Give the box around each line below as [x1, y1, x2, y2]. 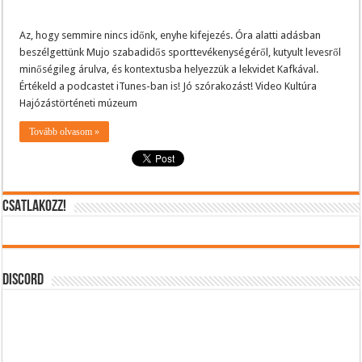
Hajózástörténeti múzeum [19, 96, 138, 109]
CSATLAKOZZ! [2, 198, 67, 215]
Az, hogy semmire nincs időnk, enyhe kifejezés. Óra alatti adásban [19, 28, 322, 41]
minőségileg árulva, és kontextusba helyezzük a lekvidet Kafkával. [19, 62, 319, 75]
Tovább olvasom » [29, 125, 100, 137]
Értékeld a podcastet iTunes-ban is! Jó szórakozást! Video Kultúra [19, 79, 318, 92]
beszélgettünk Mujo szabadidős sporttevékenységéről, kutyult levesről [19, 45, 342, 58]
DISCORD [2, 271, 44, 288]
